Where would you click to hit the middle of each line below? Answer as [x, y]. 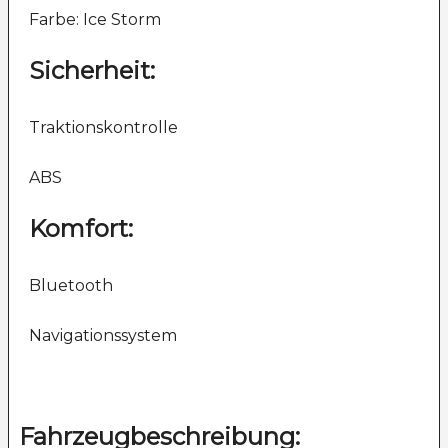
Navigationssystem [103, 336]
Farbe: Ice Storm [95, 20]
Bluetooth [71, 286]
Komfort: [81, 229]
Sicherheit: [92, 71]
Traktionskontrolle [103, 128]
